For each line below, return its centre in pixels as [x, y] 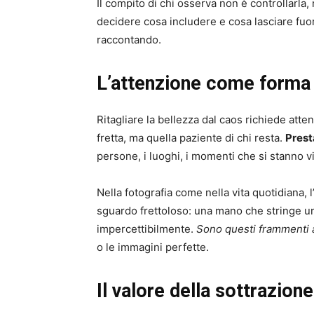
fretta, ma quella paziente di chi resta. [191, 138]
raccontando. [129, 40]
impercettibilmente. [146, 229]
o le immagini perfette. [153, 247]
